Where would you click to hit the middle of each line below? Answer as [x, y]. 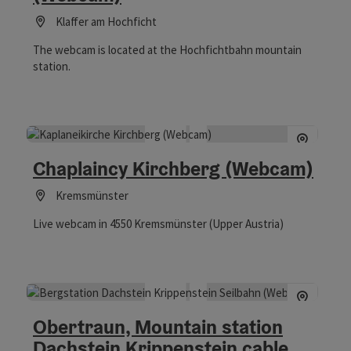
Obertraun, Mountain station [158, 327]
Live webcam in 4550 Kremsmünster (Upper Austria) [158, 224]
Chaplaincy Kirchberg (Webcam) [173, 169]
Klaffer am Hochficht [106, 21]
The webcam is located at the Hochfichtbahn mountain [167, 49]
